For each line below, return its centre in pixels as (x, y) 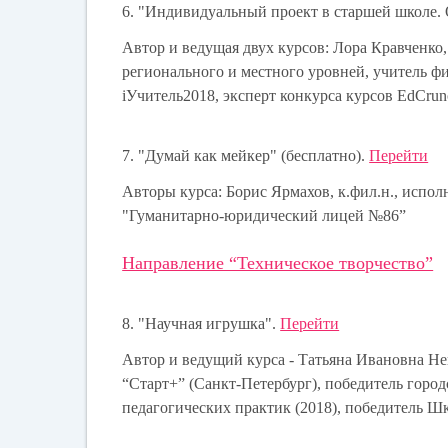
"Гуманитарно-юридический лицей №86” (264, 215)
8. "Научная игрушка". (201, 323)
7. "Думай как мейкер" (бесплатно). (246, 155)
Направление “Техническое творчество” (278, 262)
